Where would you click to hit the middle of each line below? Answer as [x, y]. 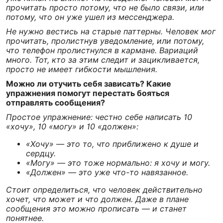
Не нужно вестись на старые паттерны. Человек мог [111, 31]
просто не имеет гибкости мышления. [82, 69]
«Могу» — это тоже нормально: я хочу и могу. [119, 163]
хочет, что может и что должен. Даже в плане [97, 199]
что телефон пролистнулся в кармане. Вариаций [102, 50]
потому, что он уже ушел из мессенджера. [91, 17]
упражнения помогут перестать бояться [88, 93]
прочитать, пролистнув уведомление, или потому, [105, 41]
